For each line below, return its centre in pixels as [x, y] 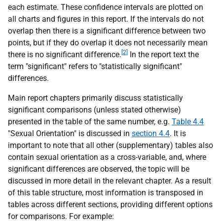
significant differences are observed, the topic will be [99, 169]
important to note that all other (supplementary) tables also [110, 145]
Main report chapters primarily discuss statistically [95, 98]
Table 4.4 [188, 122]
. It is [178, 133]
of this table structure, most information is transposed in [106, 193]
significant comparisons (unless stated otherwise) [94, 110]
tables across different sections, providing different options [110, 204]
